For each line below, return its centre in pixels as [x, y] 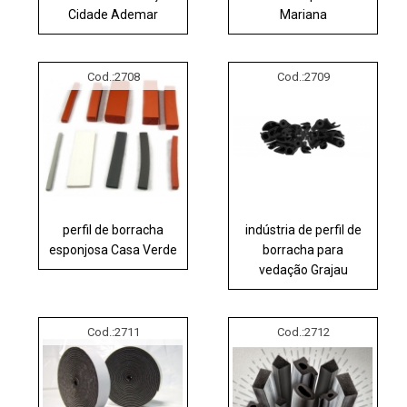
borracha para [303, 249]
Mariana [303, 14]
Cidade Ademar [114, 14]
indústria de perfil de [303, 229]
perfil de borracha [114, 229]
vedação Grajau [303, 269]
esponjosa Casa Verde [114, 249]
